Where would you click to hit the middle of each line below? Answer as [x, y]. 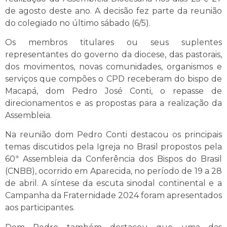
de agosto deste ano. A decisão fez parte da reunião [113, 11]
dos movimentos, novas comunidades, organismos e [113, 67]
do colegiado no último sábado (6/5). [78, 23]
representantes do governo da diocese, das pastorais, [113, 55]
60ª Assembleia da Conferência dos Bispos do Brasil [113, 159]
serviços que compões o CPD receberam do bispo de [113, 79]
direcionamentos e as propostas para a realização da [113, 103]
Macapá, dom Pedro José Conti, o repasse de [113, 91]
